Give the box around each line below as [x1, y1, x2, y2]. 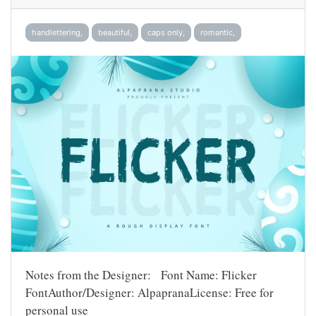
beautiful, [98, 28, 132, 38]
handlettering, [32, 28, 83, 38]
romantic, [200, 28, 235, 38]
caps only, [147, 28, 185, 38]
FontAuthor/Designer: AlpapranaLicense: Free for [25, 284, 274, 300]
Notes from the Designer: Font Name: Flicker [25, 266, 257, 283]
